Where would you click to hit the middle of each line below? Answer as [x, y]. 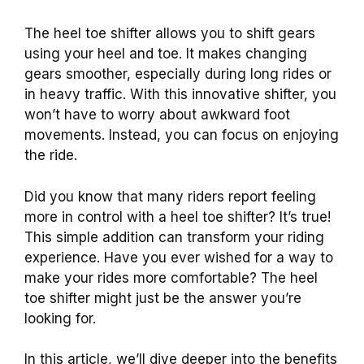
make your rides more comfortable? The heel [171, 277]
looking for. [60, 318]
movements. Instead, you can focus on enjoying [182, 135]
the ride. [51, 155]
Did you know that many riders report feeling [170, 196]
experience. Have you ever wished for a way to [179, 257]
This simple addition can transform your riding [174, 237]
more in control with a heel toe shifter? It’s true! [178, 217]
